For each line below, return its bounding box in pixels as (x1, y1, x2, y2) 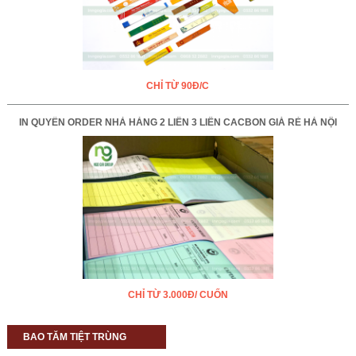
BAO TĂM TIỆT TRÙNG (22, 331, 126, 343)
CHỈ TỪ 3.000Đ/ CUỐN (127, 289, 228, 301)
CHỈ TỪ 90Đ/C (146, 79, 210, 91)
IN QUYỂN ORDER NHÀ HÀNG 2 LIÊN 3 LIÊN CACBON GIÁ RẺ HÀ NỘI (18, 116, 337, 128)
